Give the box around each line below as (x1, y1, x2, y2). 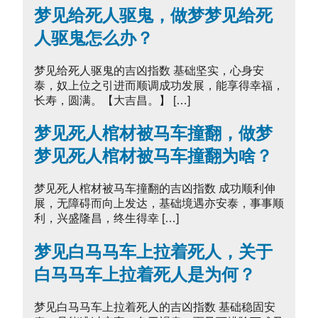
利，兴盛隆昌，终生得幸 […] (34, 212, 179, 225)
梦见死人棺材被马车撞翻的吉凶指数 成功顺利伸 (34, 182, 275, 195)
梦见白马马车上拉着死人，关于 (34, 242, 273, 262)
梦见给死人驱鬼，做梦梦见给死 (34, 5, 273, 25)
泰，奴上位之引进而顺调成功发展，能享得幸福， (34, 79, 284, 92)
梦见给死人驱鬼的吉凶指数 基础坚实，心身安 (34, 64, 264, 77)
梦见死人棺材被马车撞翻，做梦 (34, 124, 273, 143)
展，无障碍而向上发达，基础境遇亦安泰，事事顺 (34, 197, 284, 210)
